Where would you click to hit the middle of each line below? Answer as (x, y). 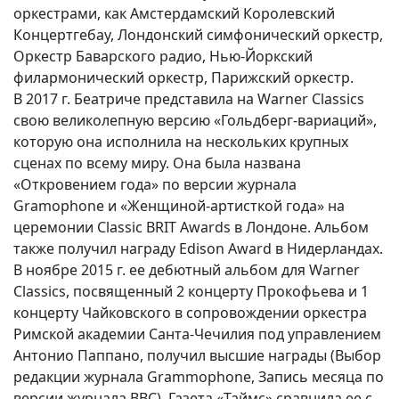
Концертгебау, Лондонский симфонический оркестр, (198, 35)
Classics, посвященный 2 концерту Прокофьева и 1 (191, 292)
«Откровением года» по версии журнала (155, 185)
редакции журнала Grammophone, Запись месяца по (199, 377)
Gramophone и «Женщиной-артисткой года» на (179, 206)
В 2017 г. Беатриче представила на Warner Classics (189, 99)
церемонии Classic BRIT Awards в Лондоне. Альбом (191, 228)
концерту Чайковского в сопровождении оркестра (190, 313)
